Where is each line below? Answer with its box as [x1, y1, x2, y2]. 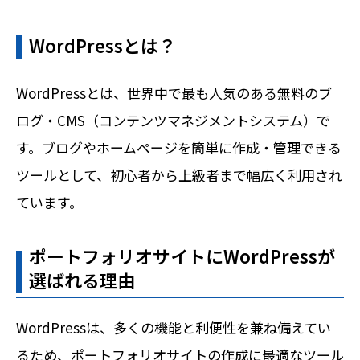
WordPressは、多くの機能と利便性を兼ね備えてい [16, 317, 331, 338]
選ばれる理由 [29, 267, 135, 293]
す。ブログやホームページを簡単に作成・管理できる [16, 137, 342, 158]
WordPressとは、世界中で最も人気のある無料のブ [16, 83, 332, 104]
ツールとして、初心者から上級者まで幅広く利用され [16, 165, 342, 186]
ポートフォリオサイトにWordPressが [29, 243, 335, 269]
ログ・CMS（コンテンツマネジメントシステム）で [16, 110, 330, 131]
